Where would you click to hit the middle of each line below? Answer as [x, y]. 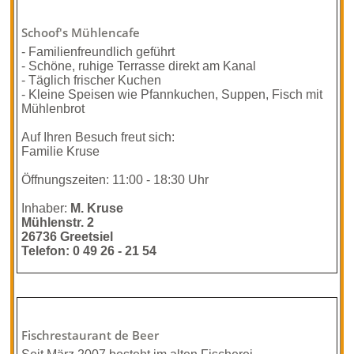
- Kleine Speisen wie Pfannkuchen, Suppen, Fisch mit [172, 94]
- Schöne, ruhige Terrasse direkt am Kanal [139, 66]
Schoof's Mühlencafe [81, 33]
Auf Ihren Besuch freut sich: [98, 137]
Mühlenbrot [53, 109]
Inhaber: [46, 208]
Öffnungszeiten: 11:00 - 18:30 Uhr [115, 180]
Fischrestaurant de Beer [90, 335]
